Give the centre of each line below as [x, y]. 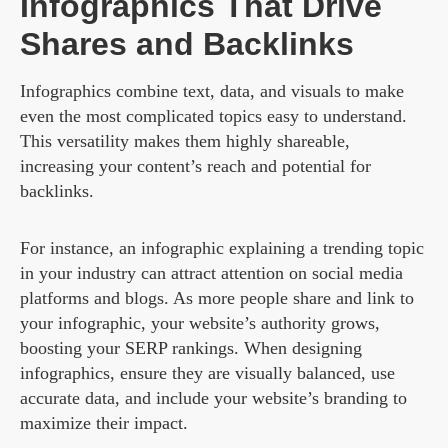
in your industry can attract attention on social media [211, 273]
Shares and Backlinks [187, 44]
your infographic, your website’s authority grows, [200, 323]
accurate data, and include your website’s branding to [213, 398]
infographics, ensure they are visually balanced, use [207, 373]
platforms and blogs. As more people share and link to [217, 298]
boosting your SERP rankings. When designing [191, 348]
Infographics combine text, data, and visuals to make [212, 91]
